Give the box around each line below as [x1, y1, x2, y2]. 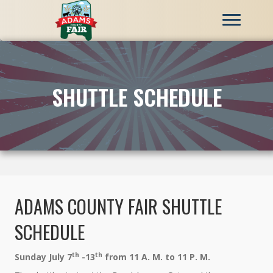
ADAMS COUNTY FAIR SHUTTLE [15, 192, 222, 220]
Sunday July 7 [15, 250, 72, 263]
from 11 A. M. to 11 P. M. [102, 250, 210, 263]
